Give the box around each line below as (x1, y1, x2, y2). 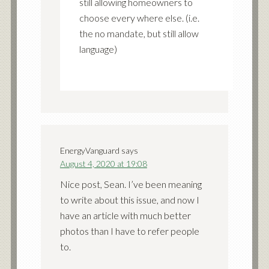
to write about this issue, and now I (59, 193, 199, 205)
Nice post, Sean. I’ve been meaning (59, 178, 202, 190)
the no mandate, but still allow (79, 27, 199, 39)
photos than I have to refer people (59, 225, 199, 237)
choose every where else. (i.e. (79, 11, 199, 23)
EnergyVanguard (59, 145, 119, 156)
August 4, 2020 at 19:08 (59, 158, 147, 169)
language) (79, 43, 117, 55)
